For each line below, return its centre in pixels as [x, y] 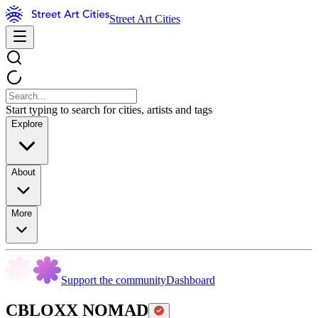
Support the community [114, 280]
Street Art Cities [144, 19]
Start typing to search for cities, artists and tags [109, 110]
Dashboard [191, 280]
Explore [27, 124]
